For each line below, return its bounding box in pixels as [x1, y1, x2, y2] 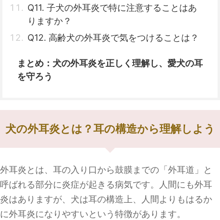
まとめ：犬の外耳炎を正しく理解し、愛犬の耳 [17, 58, 203, 68]
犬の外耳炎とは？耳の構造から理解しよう [5, 123, 215, 135]
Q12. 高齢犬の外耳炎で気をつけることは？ [27, 32, 199, 43]
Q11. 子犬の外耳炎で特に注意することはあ [27, 2, 197, 13]
